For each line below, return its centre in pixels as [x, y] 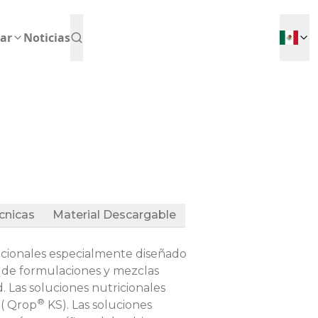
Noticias [47, 38]
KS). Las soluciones [98, 305]
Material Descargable [114, 215]
